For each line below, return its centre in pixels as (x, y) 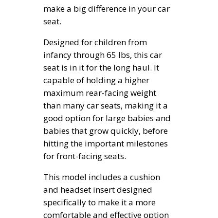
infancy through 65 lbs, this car (103, 55)
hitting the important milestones (106, 144)
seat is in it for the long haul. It (101, 68)
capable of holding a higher (96, 80)
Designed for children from (95, 42)
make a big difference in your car (107, 9)
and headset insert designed (98, 190)
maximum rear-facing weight (100, 93)
